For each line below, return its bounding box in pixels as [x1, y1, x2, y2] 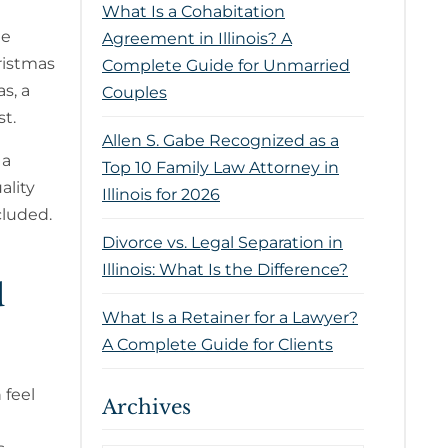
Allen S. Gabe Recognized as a [102, 131, 339, 150]
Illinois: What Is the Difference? [102, 260, 348, 279]
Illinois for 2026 [102, 185, 220, 204]
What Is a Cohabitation [102, 2, 285, 21]
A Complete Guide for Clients [102, 335, 333, 354]
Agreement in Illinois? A [102, 29, 292, 48]
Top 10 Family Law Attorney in [102, 158, 339, 177]
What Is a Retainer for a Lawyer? [102, 308, 358, 327]
